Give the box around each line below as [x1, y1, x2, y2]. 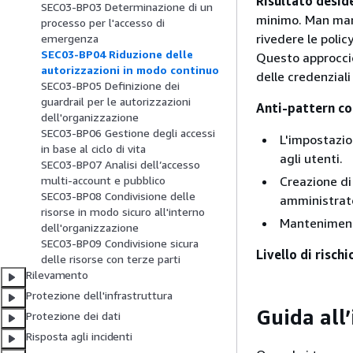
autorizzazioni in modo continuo [41, 63, 219, 77]
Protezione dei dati [26, 309, 121, 323]
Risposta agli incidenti [26, 329, 133, 344]
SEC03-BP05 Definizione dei [41, 79, 180, 93]
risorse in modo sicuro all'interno [41, 205, 205, 219]
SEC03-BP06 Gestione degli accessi [41, 126, 215, 140]
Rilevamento [26, 268, 89, 282]
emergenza [41, 32, 98, 46]
